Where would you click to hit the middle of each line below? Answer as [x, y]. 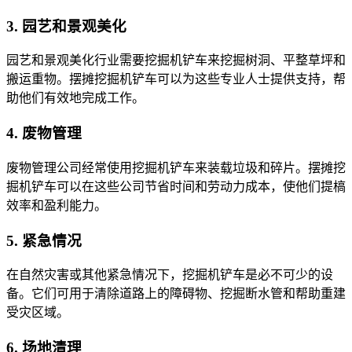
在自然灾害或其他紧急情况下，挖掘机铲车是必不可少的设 [170, 275]
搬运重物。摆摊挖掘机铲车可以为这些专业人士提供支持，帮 [176, 79]
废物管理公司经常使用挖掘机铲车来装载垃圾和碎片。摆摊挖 [176, 167]
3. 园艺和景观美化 [66, 26]
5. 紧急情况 [44, 240]
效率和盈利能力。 [57, 205]
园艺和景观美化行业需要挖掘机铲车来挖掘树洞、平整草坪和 [176, 60]
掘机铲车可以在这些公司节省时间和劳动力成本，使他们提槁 [176, 186]
